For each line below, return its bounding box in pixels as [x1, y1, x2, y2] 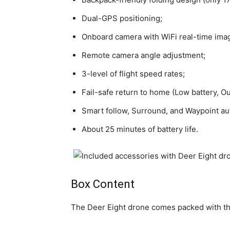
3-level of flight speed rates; [82, 69, 185, 79]
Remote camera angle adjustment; [82, 50, 205, 60]
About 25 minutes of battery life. [82, 124, 198, 134]
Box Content [71, 178, 135, 190]
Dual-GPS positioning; [82, 13, 162, 23]
